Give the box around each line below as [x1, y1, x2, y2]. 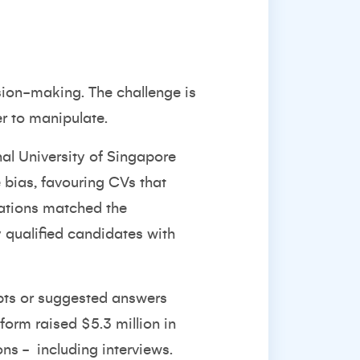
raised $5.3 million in [35, 316, 176, 332]
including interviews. [37, 342, 173, 358]
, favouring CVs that [34, 174, 166, 190]
